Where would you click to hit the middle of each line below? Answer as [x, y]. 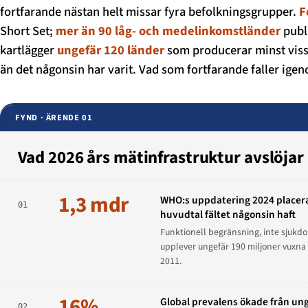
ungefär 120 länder [111, 50]
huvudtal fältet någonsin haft [228, 214]
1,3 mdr [94, 205]
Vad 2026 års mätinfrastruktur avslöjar [161, 157]
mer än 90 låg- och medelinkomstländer [168, 31]
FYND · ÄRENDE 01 [54, 118]
